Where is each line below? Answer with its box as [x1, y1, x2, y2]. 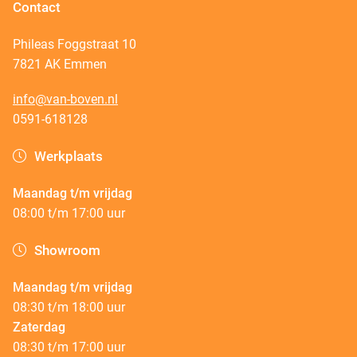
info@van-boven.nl [13, 92, 118, 107]
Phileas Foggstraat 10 [13, 37, 136, 52]
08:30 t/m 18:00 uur [13, 300, 125, 315]
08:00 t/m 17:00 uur [13, 206, 125, 221]
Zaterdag [13, 320, 65, 335]
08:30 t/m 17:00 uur [13, 339, 125, 355]
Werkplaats [31, 148, 104, 164]
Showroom [31, 242, 101, 258]
